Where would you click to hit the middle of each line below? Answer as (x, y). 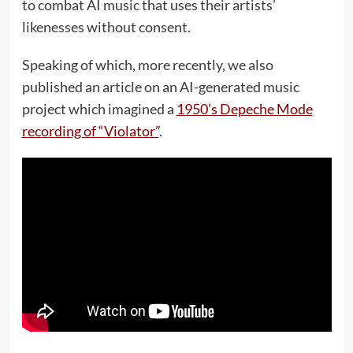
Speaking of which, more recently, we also (147, 65)
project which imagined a (99, 109)
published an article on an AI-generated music (160, 87)
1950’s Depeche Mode (244, 109)
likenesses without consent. (106, 27)
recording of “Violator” (90, 131)
